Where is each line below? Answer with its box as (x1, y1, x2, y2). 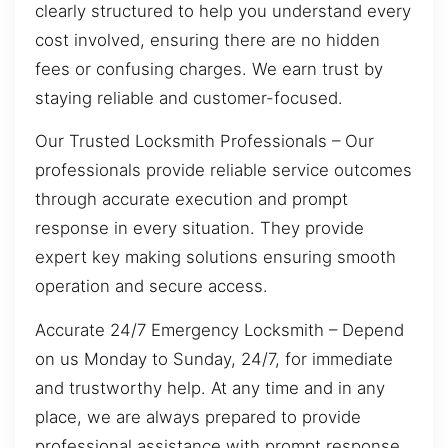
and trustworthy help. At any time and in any (35, 377, 385, 398)
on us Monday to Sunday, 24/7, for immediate (35, 348, 393, 369)
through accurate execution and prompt (35, 189, 348, 210)
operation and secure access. (35, 276, 268, 297)
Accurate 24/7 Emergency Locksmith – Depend (35, 319, 404, 340)
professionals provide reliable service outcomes (35, 160, 412, 181)
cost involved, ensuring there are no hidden (35, 29, 380, 50)
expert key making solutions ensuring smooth (35, 247, 396, 268)
